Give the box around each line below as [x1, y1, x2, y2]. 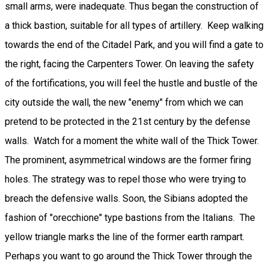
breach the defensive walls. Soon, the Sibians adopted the [5, 192, 248, 204]
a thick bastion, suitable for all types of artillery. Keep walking [5, 19, 264, 31]
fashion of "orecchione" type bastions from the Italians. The [5, 211, 255, 223]
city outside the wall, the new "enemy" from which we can [5, 96, 243, 108]
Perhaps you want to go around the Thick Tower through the [5, 250, 252, 262]
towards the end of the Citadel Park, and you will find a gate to [5, 38, 264, 50]
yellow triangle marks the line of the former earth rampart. [5, 231, 247, 243]
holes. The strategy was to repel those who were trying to [5, 173, 246, 185]
